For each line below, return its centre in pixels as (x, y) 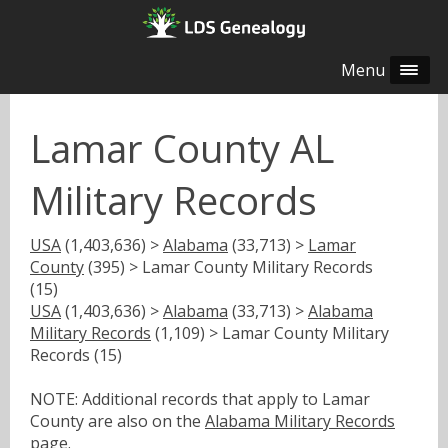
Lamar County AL (182, 148)
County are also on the (117, 420)
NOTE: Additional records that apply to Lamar (200, 398)
